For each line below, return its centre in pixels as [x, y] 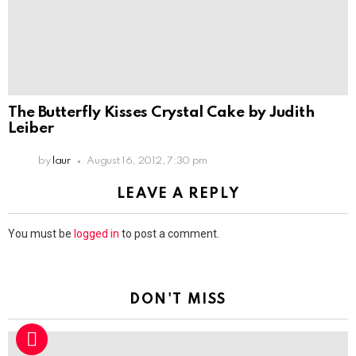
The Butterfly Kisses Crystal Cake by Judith [161, 113]
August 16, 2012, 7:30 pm [147, 161]
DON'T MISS [178, 300]
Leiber [31, 129]
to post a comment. [169, 234]
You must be [41, 234]
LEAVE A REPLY [178, 194]
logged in [97, 234]
